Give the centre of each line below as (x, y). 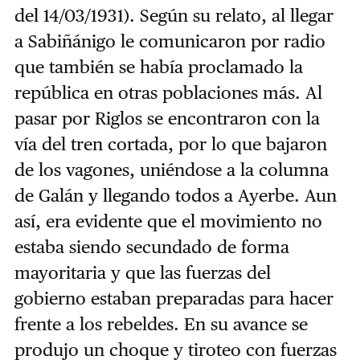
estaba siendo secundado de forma (151, 247)
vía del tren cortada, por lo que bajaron (170, 144)
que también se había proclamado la (158, 67)
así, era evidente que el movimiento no (168, 221)
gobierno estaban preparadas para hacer (174, 299)
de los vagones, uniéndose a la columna (171, 170)
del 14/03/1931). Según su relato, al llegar (174, 16)
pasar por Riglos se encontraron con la (167, 119)
